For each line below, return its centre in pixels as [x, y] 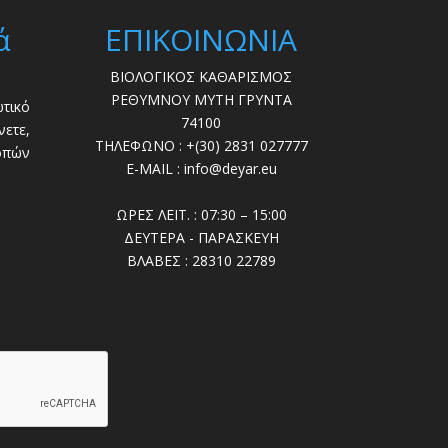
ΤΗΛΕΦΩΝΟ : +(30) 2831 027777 [201, 145]
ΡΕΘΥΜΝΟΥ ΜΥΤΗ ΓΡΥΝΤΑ [201, 99]
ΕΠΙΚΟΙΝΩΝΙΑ [201, 39]
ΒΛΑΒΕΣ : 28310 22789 [201, 260]
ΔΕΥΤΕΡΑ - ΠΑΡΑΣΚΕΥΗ [201, 237]
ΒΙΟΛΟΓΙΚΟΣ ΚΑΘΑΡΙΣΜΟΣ [201, 76]
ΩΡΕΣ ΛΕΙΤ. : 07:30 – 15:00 [201, 214]
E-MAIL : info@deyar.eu [201, 168]
